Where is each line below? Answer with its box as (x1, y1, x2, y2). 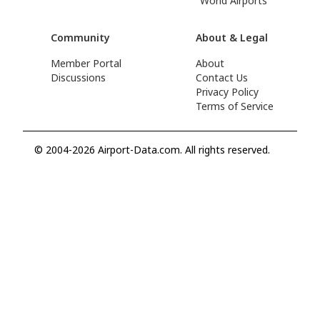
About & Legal (195, 31, 268, 44)
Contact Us (195, 71, 248, 84)
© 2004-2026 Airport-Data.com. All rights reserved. (34, 143, 270, 156)
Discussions (50, 71, 106, 84)
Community (50, 31, 110, 44)
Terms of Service (195, 99, 274, 113)
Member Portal (50, 56, 121, 70)
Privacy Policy (195, 85, 259, 99)
